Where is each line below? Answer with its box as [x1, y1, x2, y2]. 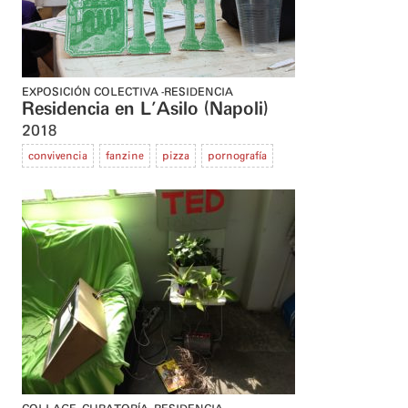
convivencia [28, 150, 87, 162]
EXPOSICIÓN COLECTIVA [22, 87, 158, 98]
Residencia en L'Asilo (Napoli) [22, 100, 268, 119]
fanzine [106, 150, 144, 162]
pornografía [208, 150, 267, 162]
